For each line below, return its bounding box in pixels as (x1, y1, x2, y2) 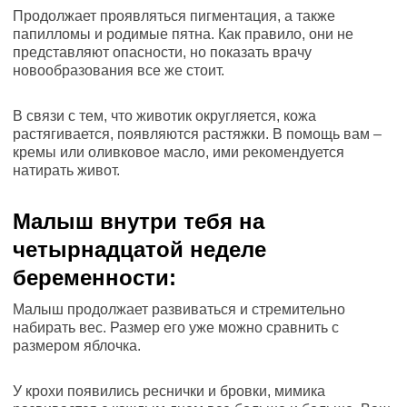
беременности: (13, 265, 176, 290)
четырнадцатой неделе (13, 237, 266, 262)
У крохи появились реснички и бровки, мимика (13, 383, 325, 399)
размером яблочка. (13, 338, 141, 353)
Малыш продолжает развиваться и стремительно (13, 302, 345, 317)
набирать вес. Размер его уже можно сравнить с (13, 320, 339, 335)
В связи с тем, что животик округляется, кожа (13, 108, 316, 124)
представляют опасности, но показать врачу (13, 45, 312, 60)
